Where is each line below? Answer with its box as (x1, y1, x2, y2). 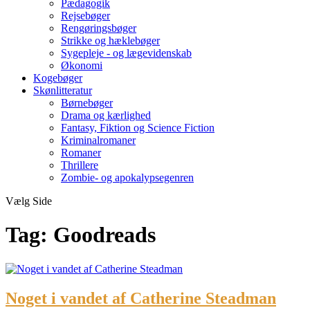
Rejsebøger (61, 10, 110, 21)
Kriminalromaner (61, 134, 136, 146)
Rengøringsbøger (61, 22, 136, 34)
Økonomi (61, 60, 102, 71)
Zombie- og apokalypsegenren (61, 172, 194, 183)
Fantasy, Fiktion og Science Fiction (61, 122, 215, 134)
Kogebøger (33, 72, 82, 84)
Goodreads (53, 222, 156, 248)
